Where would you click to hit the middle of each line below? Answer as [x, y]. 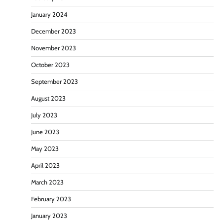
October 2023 [50, 65]
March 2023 [47, 183]
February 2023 [51, 199]
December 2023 [54, 32]
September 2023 [55, 82]
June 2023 [45, 132]
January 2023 [49, 216]
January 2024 [49, 15]
